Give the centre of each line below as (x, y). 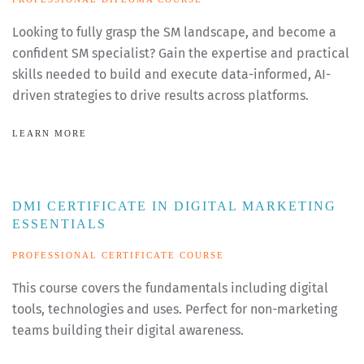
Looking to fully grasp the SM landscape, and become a (174, 32)
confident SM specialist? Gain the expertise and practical (181, 54)
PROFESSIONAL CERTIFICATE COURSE (118, 256)
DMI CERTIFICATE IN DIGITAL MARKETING (174, 206)
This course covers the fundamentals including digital (170, 288)
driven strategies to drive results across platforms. (160, 96)
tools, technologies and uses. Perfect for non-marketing (175, 310)
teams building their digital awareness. (128, 331)
